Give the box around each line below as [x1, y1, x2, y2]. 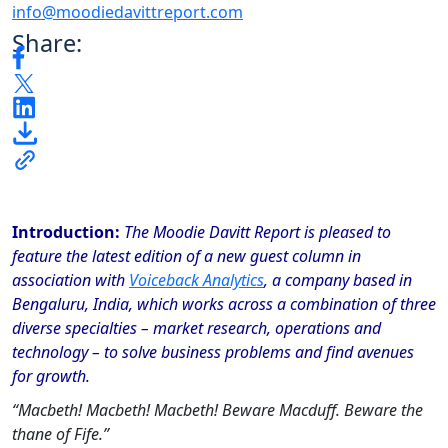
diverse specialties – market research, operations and [12, 316, 381, 339]
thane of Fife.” [12, 422, 109, 445]
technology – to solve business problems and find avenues [12, 340, 414, 363]
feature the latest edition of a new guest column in [12, 244, 361, 267]
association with [12, 268, 129, 291]
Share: [12, 27, 82, 60]
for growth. [12, 364, 90, 387]
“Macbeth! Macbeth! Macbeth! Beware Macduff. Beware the [12, 398, 423, 421]
